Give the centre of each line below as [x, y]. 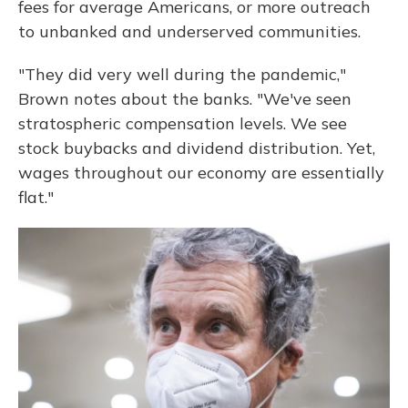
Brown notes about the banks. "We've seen [185, 99]
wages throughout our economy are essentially [201, 173]
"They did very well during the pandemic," [182, 74]
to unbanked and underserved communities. [189, 31]
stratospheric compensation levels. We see [183, 123]
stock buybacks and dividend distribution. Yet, [197, 148]
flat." [36, 197]
